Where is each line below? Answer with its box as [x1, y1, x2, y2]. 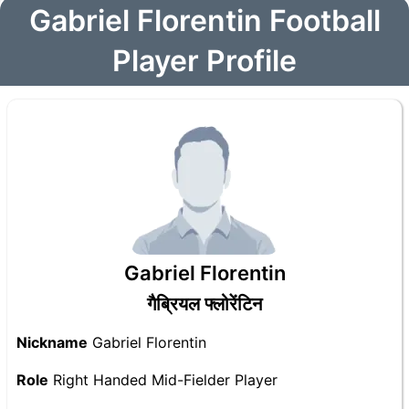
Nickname [16, 333, 88, 351]
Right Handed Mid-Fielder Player [48, 371, 278, 389]
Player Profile [112, 43, 297, 79]
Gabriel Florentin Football [28, 3, 381, 38]
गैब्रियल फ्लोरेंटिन [147, 293, 262, 315]
